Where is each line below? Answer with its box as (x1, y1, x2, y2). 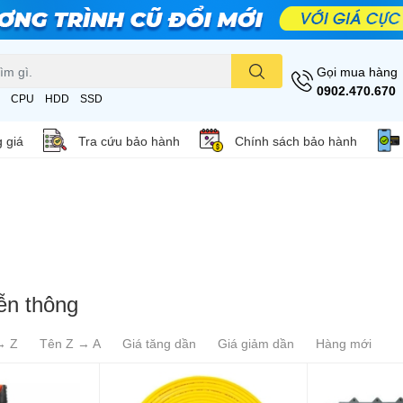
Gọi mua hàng (317, 63, 398, 79)
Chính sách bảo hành (235, 132, 357, 148)
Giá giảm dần (218, 336, 294, 352)
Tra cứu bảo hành (78, 132, 180, 148)
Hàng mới (316, 336, 372, 352)
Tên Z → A (40, 336, 101, 352)
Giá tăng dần (122, 336, 196, 352)
